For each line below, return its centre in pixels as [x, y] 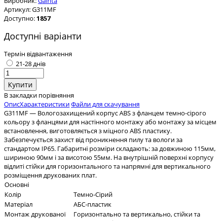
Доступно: [19, 18]
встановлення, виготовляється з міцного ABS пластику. [88, 130]
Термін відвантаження [38, 54]
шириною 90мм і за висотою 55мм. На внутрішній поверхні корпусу [109, 157]
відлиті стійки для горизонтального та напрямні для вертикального [107, 166]
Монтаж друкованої [35, 214]
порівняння [56, 95]
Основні [17, 184]
